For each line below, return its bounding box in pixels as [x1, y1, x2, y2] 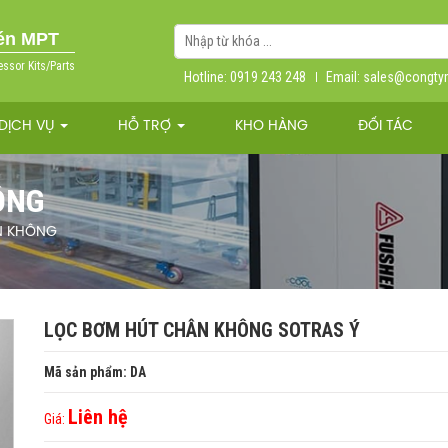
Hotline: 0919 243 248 [184, 68, 306, 85]
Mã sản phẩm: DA [44, 364, 146, 381]
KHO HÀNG [235, 119, 308, 135]
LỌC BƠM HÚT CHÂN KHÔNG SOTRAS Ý [44, 318, 360, 343]
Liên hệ [68, 405, 128, 430]
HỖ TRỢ [118, 119, 175, 135]
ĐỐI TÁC [358, 119, 413, 135]
